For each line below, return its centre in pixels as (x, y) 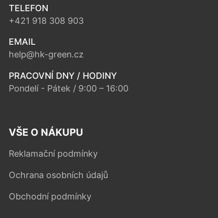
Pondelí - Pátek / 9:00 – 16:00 (68, 89)
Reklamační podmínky (53, 154)
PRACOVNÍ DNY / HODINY (63, 76)
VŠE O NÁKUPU (46, 132)
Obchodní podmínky (50, 196)
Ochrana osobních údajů (58, 175)
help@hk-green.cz (46, 54)
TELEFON (28, 8)
